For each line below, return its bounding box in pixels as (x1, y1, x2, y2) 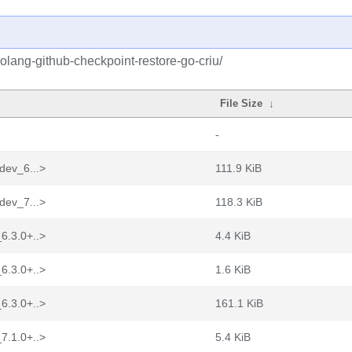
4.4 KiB (215, 229, 251, 242)
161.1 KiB (215, 297, 263, 310)
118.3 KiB (215, 196, 262, 208)
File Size (220, 97, 263, 109)
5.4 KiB (215, 331, 251, 343)
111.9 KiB (215, 162, 262, 174)
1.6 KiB (215, 263, 251, 276)
